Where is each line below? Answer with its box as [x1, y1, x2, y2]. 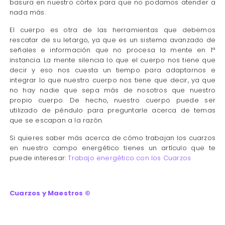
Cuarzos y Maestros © [9, 188, 90, 198]
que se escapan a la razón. [9, 116, 103, 126]
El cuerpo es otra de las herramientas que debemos [9, 25, 216, 35]
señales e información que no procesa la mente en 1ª [9, 45, 216, 55]
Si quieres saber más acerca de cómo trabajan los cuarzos [9, 133, 216, 143]
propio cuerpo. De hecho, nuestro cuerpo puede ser [9, 95, 216, 105]
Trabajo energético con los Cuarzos [68, 153, 193, 163]
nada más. [9, 8, 46, 18]
